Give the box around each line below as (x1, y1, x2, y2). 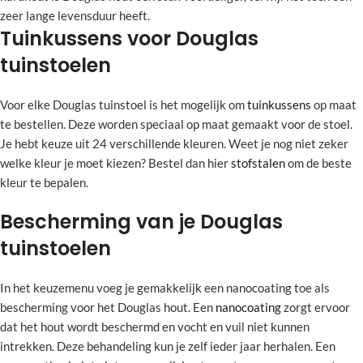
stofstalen (231, 156, 285, 170)
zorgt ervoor (281, 300, 350, 314)
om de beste (285, 156, 352, 170)
